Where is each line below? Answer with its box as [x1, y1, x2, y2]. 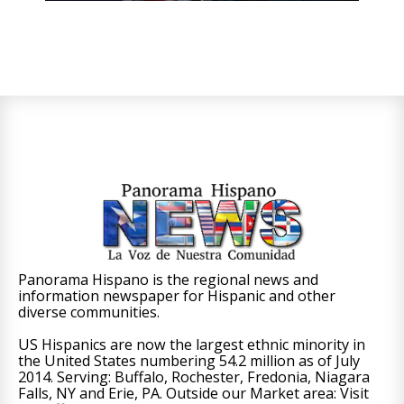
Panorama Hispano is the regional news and [18, 269, 318, 289]
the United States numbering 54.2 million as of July [18, 350, 360, 371]
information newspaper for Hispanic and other [18, 285, 335, 306]
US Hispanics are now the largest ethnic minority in [18, 334, 365, 354]
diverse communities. [18, 301, 160, 322]
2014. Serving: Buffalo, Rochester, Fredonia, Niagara [18, 366, 370, 387]
